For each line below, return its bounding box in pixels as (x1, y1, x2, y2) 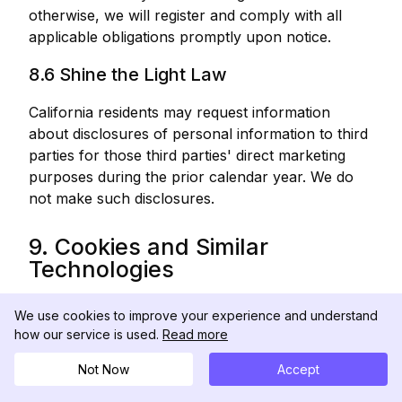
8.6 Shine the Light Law (29, 64, 227, 85)
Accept (277, 362, 319, 377)
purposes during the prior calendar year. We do (29, 168, 354, 186)
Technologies (29, 256, 174, 283)
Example (326, 384, 378, 399)
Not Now (78, 362, 129, 377)
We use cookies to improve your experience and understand (14, 308, 378, 323)
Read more (162, 327, 228, 342)
